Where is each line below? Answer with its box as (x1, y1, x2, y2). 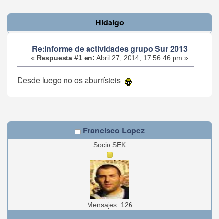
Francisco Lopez (82, 125, 145, 136)
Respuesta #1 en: (37, 54, 95, 62)
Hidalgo (95, 17, 124, 28)
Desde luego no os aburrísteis (17, 74, 125, 86)
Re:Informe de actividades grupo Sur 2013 (31, 43, 188, 55)
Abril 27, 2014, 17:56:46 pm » (95, 54, 188, 62)
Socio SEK (93, 141, 126, 149)
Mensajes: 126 (87, 201, 132, 209)
